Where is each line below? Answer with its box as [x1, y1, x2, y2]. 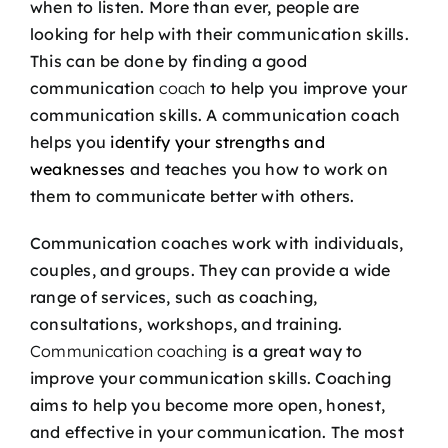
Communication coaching [30, 340, 232, 361]
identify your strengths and [110, 131, 325, 152]
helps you [30, 131, 111, 152]
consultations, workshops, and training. [30, 313, 343, 334]
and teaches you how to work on [125, 158, 388, 179]
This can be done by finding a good [30, 50, 308, 71]
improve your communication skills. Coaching [30, 367, 392, 388]
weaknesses [30, 158, 126, 179]
